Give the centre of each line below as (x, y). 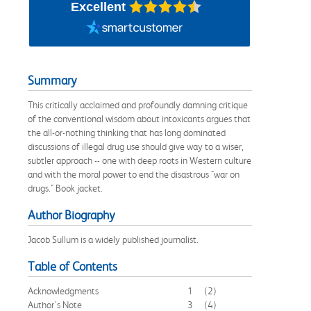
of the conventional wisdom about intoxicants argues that (139, 118)
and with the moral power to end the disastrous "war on (134, 174)
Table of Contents (73, 266)
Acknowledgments (63, 291)
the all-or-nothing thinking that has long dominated (127, 132)
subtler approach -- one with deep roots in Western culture (140, 160)
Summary (52, 80)
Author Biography (71, 215)
